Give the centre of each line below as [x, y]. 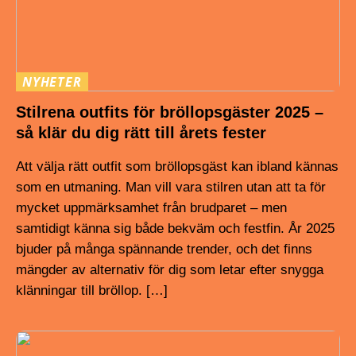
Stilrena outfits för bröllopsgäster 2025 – [170, 112]
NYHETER [52, 81]
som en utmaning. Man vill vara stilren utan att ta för [171, 187]
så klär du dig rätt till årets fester [141, 132]
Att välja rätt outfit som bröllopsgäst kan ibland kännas [177, 166]
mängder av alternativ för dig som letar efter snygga [170, 269]
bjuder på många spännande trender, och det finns [164, 249]
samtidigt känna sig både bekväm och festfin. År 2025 [175, 228]
